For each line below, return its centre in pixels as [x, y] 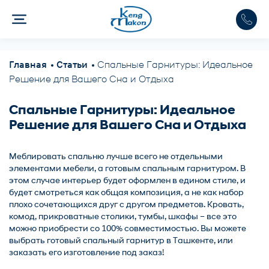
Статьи [72, 65]
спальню [86, 157]
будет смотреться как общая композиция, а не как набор [126, 193]
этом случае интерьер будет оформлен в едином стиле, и [127, 181]
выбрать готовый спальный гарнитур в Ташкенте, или [121, 241]
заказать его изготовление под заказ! [86, 253]
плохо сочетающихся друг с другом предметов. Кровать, [126, 205]
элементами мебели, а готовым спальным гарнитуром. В [127, 169]
